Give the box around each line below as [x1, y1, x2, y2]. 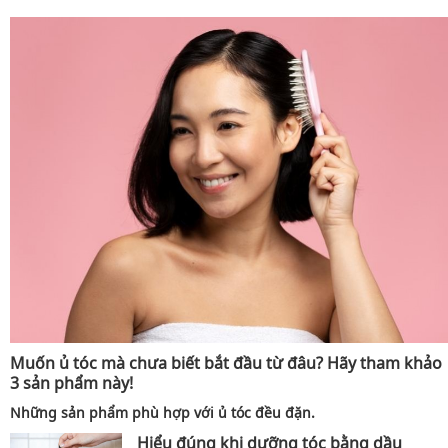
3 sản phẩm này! [10, 371, 133, 394]
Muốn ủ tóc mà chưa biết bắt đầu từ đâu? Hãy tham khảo [10, 351, 442, 374]
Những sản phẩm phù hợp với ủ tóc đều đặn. [10, 402, 315, 422]
